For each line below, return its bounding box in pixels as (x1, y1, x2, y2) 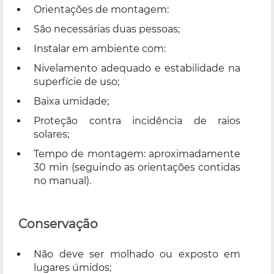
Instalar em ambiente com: (34, 42, 166, 54)
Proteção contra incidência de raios (34, 114, 240, 127)
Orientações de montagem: (34, 3, 169, 15)
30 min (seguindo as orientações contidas (34, 161, 240, 173)
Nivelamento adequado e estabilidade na (34, 62, 240, 74)
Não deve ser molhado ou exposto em (34, 248, 240, 260)
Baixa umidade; (34, 95, 109, 107)
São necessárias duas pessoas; (34, 23, 180, 35)
